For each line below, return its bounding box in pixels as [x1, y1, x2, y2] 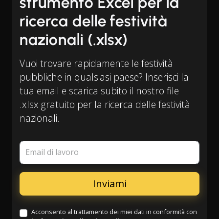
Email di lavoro [25, 147, 79, 158]
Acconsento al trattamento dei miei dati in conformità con [31, 207, 197, 216]
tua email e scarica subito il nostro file [20, 84, 179, 97]
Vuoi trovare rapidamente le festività [20, 57, 173, 70]
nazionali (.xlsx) [20, 30, 129, 49]
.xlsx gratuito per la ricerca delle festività [20, 98, 190, 111]
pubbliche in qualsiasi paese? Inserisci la [20, 70, 189, 84]
